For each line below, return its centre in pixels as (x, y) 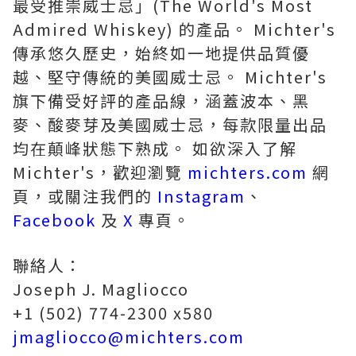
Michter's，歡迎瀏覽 (100, 172)
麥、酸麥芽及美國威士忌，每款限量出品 (170, 125)
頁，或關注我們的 (85, 196)
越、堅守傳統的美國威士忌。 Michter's (170, 77)
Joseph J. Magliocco (101, 289)
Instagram (201, 196)
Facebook (54, 220)
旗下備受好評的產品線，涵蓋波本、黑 (161, 101)
